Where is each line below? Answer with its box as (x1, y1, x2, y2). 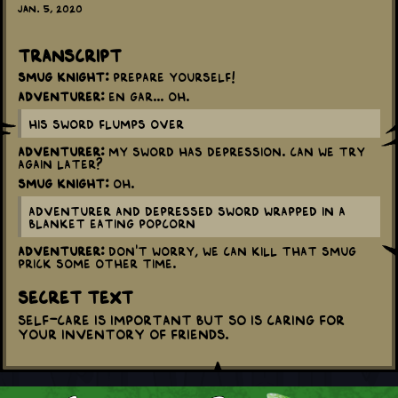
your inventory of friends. (18, 326, 229, 341)
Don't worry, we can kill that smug (104, 244, 356, 258)
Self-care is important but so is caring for (18, 312, 345, 327)
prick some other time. (18, 257, 176, 270)
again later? (18, 157, 103, 171)
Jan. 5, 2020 (18, 3, 83, 14)
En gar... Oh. (104, 90, 189, 103)
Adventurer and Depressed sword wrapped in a (28, 204, 346, 218)
